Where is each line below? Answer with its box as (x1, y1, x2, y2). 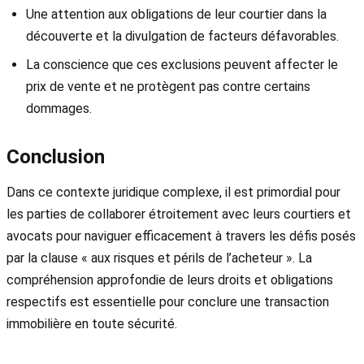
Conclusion (6, 145, 105, 168)
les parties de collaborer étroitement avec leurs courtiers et (6, 206, 351, 222)
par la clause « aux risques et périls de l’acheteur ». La (6, 249, 312, 266)
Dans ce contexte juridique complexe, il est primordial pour (6, 184, 340, 200)
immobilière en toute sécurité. (6, 315, 177, 331)
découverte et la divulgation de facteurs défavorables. (26, 28, 339, 44)
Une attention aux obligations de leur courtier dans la (26, 6, 327, 22)
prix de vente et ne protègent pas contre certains (26, 78, 310, 94)
